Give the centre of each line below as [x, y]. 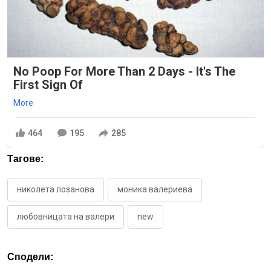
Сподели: [30, 257]
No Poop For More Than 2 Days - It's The [124, 72]
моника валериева [155, 190]
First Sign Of [48, 85]
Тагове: [25, 159]
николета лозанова [56, 190]
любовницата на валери [66, 217]
